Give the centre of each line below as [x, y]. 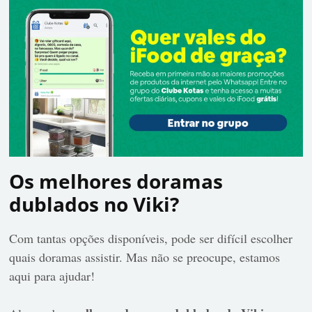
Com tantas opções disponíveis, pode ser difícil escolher [151, 239]
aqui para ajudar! [54, 276]
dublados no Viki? [94, 204]
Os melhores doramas [116, 181]
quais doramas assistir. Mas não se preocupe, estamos [145, 257]
